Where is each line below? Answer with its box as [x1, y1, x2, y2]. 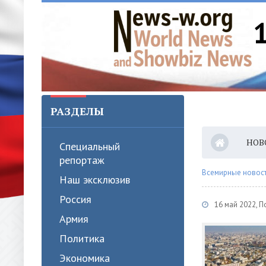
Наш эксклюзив [59, 173, 130, 186]
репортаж [59, 153, 104, 167]
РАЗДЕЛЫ [50, 104, 104, 118]
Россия [59, 192, 91, 206]
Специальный [59, 140, 120, 153]
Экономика [59, 251, 110, 265]
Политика [59, 232, 104, 245]
